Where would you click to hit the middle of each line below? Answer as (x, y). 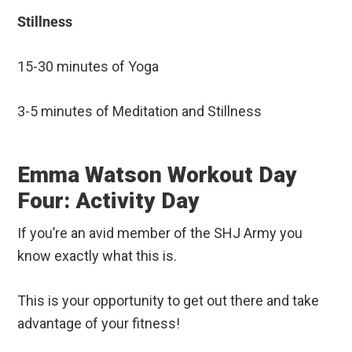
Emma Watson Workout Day (158, 174)
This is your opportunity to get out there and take (169, 300)
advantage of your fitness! (99, 323)
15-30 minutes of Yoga (88, 66)
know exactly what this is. (97, 255)
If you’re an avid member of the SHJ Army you (160, 233)
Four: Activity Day (109, 200)
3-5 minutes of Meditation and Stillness (140, 111)
